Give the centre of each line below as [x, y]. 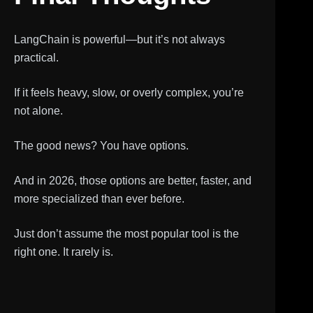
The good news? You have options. [101, 146]
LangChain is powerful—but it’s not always [119, 39]
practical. [36, 58]
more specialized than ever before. [99, 199]
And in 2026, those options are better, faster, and [133, 181]
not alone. [38, 111]
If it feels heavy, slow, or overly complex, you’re [129, 93]
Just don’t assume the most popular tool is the [126, 234]
